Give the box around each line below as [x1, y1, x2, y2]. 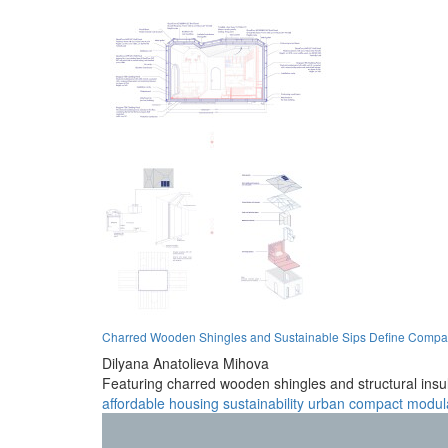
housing [169, 392, 219, 413]
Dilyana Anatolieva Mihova [102, 352, 269, 373]
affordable [102, 392, 165, 413]
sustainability [223, 392, 304, 413]
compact [349, 392, 403, 413]
